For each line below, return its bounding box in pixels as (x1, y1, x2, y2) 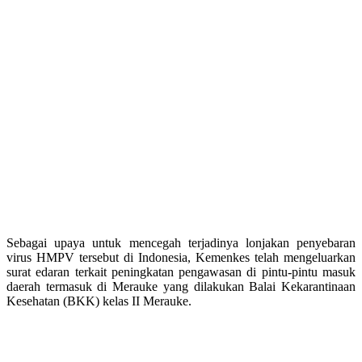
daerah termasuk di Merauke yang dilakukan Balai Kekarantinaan (6, 279, 356, 293)
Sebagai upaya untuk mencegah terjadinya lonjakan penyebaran (6, 235, 356, 250)
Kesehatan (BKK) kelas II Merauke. (6, 293, 192, 308)
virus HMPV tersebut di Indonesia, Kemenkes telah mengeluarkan (6, 250, 356, 264)
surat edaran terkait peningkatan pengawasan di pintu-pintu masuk (6, 264, 356, 279)
